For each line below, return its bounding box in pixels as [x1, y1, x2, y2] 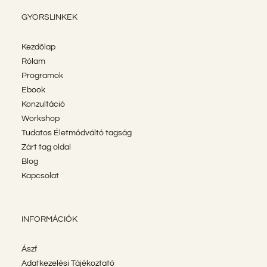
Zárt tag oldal [21, 142, 71, 151]
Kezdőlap [21, 42, 55, 51]
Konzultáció [21, 100, 65, 108]
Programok [21, 71, 63, 80]
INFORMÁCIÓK [21, 215, 77, 223]
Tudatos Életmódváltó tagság [21, 128, 132, 137]
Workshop [21, 114, 60, 123]
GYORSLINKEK [21, 13, 77, 21]
